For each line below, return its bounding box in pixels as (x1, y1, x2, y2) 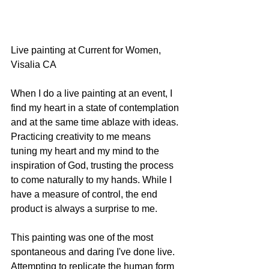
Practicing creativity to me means (11, 131, 153, 142)
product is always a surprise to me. (11, 204, 157, 214)
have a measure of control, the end (11, 189, 160, 200)
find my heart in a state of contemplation (11, 103, 181, 113)
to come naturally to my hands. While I (11, 175, 174, 186)
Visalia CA (11, 59, 56, 70)
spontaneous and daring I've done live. (11, 247, 177, 258)
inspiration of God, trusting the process (11, 160, 176, 171)
